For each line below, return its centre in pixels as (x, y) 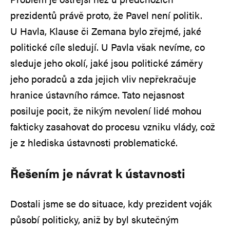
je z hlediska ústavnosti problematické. (94, 143)
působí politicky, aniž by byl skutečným (94, 220)
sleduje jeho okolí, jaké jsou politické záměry (107, 63)
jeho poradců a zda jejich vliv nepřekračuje (103, 79)
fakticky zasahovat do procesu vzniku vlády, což (113, 127)
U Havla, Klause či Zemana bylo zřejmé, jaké (106, 31)
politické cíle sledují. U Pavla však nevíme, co (108, 47)
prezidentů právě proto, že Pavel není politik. (106, 15)
